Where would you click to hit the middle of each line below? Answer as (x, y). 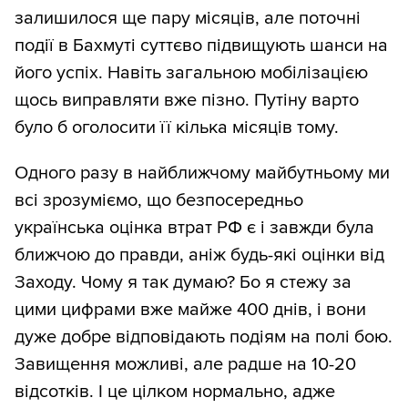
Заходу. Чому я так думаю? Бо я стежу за (183, 282)
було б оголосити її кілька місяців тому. (177, 127)
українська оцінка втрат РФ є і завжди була (194, 227)
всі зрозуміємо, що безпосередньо (159, 200)
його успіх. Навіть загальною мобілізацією (191, 72)
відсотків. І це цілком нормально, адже (175, 391)
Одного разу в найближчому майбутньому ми (202, 173)
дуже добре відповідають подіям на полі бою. (204, 337)
